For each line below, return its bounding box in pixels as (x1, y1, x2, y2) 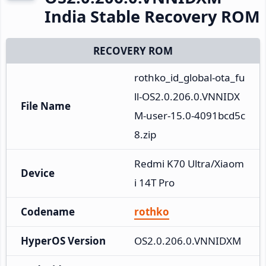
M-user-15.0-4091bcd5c (134, 108, 245, 122)
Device (21, 166, 55, 180)
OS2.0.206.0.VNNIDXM (134, 233, 241, 248)
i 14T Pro (134, 175, 175, 189)
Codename (21, 204, 75, 218)
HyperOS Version (21, 233, 106, 248)
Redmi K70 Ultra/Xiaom (134, 156, 244, 170)
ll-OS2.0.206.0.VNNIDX (134, 89, 240, 103)
